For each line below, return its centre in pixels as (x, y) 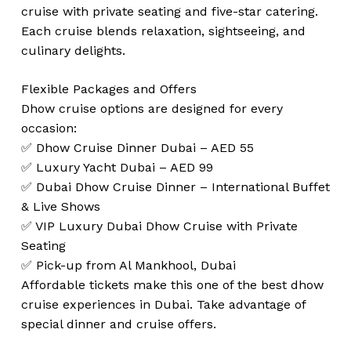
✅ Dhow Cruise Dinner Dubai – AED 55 (137, 148)
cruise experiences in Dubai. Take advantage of (163, 305)
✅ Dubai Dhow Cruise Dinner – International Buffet (175, 187)
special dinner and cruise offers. (118, 324)
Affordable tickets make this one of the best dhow (172, 285)
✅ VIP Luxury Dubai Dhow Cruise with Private (159, 226)
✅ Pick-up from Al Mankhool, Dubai (128, 266)
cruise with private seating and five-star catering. (169, 12)
